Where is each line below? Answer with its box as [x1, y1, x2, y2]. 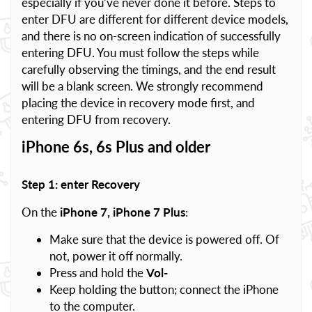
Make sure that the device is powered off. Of [49, 232, 279, 247]
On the [22, 205, 60, 219]
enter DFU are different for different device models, [22, 12, 288, 26]
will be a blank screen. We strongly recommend [22, 79, 263, 93]
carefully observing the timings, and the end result [22, 62, 276, 77]
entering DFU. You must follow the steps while [22, 45, 259, 60]
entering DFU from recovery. [22, 112, 171, 127]
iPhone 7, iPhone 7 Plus [60, 205, 185, 219]
